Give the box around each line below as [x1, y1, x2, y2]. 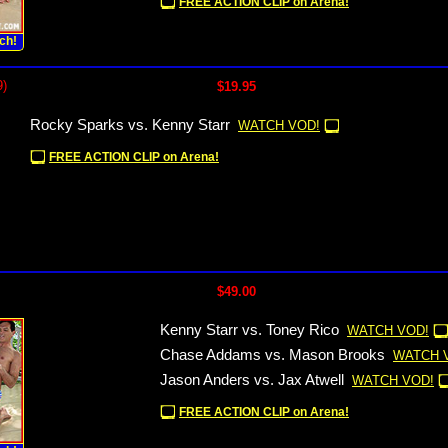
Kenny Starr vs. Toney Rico [160, 322, 339, 338]
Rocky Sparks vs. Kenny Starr [30, 117, 230, 133]
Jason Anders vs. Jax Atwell [160, 372, 344, 388]
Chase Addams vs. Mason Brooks [160, 347, 385, 363]
